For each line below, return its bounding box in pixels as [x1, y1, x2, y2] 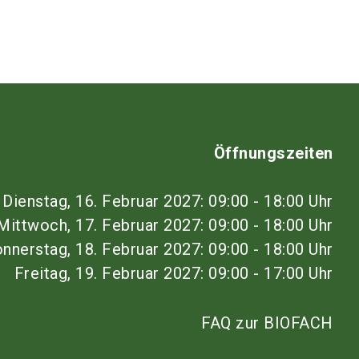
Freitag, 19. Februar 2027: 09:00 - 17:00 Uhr [14, 264, 333, 283]
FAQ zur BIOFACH [201, 313, 333, 333]
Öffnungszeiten [213, 143, 333, 163]
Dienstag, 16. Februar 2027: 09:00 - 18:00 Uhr [2, 192, 333, 211]
